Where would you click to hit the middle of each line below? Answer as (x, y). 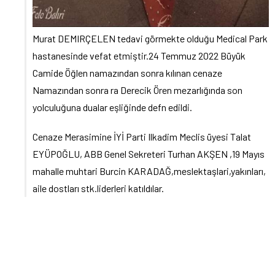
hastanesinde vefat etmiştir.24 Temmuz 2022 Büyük (139, 55)
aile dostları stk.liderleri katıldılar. (98, 188)
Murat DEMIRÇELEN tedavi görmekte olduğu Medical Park (150, 38)
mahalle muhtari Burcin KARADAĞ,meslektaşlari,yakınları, (149, 171)
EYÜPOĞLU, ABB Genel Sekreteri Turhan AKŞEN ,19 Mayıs (149, 153)
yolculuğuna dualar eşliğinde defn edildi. (112, 107)
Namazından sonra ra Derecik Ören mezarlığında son (137, 90)
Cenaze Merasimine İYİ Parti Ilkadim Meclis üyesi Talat (142, 136)
